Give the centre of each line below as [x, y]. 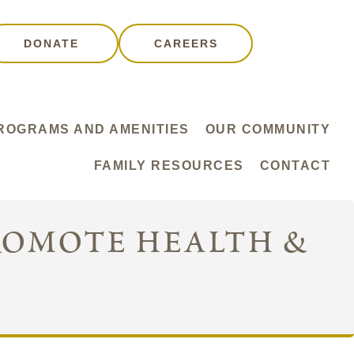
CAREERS [186, 43]
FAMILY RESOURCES [169, 166]
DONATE [52, 43]
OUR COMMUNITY [267, 129]
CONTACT [295, 166]
